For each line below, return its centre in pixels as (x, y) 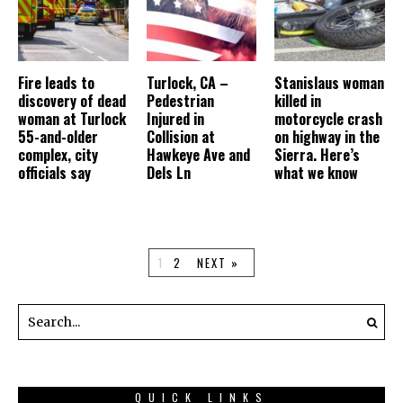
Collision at (180, 136)
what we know (317, 172)
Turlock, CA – (187, 82)
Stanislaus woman (330, 82)
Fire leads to (56, 82)
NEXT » (218, 262)
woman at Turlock (72, 118)
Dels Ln (168, 172)
